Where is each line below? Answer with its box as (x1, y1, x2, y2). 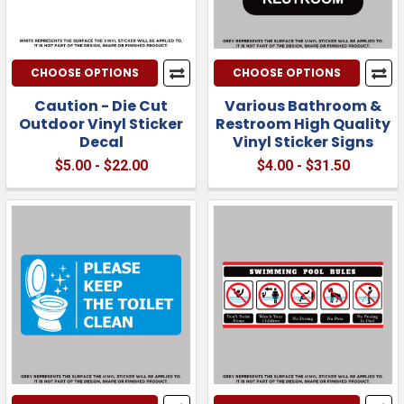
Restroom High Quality (216, 113, 390, 134)
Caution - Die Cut (34, 95, 168, 116)
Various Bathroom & (225, 95, 381, 116)
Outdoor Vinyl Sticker (19, 113, 183, 134)
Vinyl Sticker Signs (233, 131, 373, 152)
